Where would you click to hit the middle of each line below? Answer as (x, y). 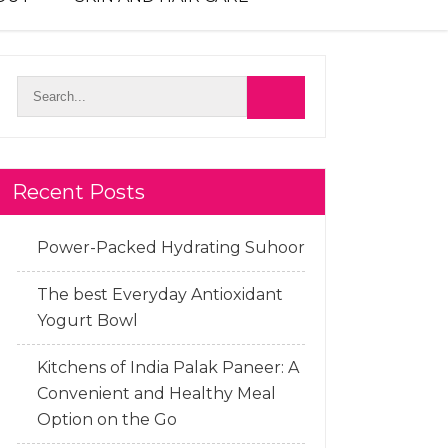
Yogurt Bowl (87, 320)
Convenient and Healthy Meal (156, 393)
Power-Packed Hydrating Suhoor (171, 247)
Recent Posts (78, 192)
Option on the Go (107, 419)
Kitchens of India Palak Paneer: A (168, 367)
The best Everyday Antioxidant (160, 294)
